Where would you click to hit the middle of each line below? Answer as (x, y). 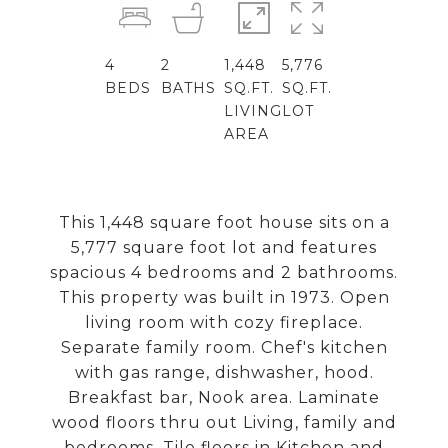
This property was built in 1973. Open (224, 297)
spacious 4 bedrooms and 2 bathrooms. (224, 272)
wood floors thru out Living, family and (224, 422)
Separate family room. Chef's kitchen (224, 347)
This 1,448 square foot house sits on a (224, 222)
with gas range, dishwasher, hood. (224, 372)
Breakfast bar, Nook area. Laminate (224, 397)
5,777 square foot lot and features (224, 247)
